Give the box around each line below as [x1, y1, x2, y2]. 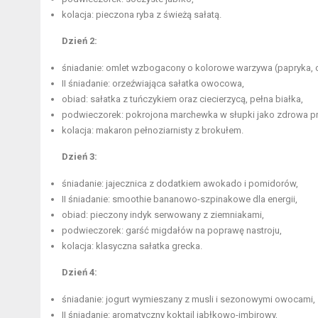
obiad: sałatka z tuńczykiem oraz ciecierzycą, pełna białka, [62, 93, 303, 104]
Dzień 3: [62, 150, 97, 162]
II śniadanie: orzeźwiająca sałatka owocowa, [62, 77, 244, 89]
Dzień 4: [62, 266, 97, 278]
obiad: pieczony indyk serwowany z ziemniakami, [62, 209, 264, 220]
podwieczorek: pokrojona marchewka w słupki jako [62, 109, 277, 120]
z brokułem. [192, 124, 243, 136]
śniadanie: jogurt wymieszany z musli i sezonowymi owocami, [62, 293, 315, 305]
